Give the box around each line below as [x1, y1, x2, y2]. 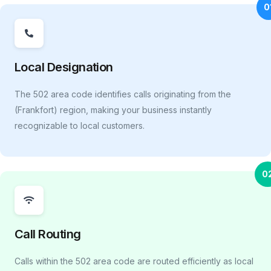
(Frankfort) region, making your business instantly [15, 105, 212, 116]
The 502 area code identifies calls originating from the [15, 89, 231, 100]
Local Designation [15, 60, 113, 75]
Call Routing [15, 227, 81, 242]
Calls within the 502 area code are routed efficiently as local [15, 256, 253, 267]
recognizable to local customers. [15, 120, 145, 131]
